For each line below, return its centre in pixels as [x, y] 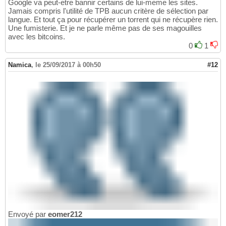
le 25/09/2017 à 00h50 [68, 65]
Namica [20, 65]
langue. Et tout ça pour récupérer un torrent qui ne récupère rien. [113, 19]
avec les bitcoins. [37, 36]
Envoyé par [28, 214]
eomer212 [65, 214]
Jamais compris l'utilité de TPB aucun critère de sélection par [108, 11]
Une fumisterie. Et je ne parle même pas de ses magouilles [105, 28]
